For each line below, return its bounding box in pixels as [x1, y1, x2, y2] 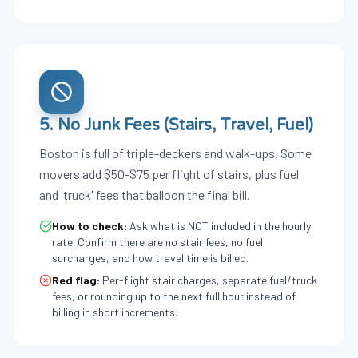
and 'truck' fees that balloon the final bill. [39, 187, 250, 202]
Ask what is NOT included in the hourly [129, 219, 311, 233]
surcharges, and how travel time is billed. [52, 251, 249, 265]
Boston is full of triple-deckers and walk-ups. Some [39, 145, 312, 161]
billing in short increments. [52, 305, 177, 319]
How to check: [52, 219, 127, 233]
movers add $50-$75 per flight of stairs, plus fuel [39, 166, 299, 181]
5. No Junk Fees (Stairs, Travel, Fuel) [39, 116, 313, 135]
